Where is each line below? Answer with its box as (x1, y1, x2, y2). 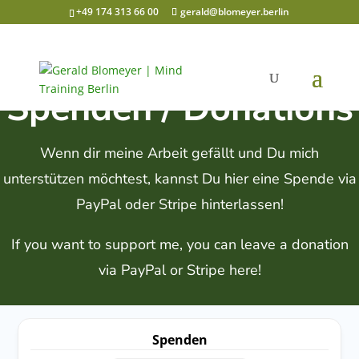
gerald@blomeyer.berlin (180, 5, 290, 18)
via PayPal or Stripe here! (98, 260, 261, 280)
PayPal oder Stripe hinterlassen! (75, 194, 284, 214)
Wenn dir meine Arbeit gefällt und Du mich (40, 143, 319, 163)
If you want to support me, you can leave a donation (10, 234, 349, 254)
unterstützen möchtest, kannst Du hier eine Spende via (2, 168, 357, 188)
